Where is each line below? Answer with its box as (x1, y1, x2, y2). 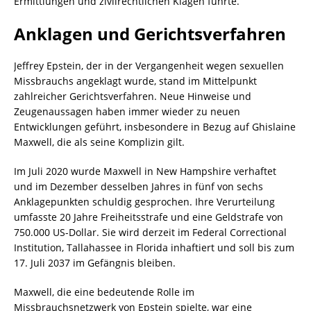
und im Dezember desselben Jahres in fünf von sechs (14, 180, 263, 194)
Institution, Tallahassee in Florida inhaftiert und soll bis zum (14, 241, 294, 255)
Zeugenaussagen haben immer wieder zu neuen (14, 105, 240, 119)
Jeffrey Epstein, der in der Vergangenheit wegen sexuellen (14, 59, 284, 73)
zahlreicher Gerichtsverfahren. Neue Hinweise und (14, 90, 251, 103)
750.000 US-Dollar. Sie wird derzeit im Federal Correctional (14, 226, 287, 239)
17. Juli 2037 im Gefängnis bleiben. (14, 256, 176, 270)
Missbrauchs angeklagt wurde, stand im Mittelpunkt (14, 74, 257, 88)
